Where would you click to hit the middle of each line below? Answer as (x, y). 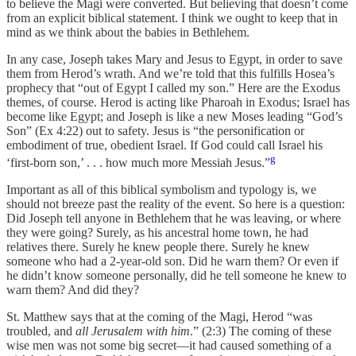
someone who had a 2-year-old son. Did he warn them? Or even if (172, 261)
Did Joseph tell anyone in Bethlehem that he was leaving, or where (174, 219)
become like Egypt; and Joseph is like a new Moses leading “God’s (174, 117)
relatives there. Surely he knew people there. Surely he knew (158, 247)
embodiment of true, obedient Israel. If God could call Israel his (164, 145)
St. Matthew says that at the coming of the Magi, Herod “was (159, 317)
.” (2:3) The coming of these (261, 331)
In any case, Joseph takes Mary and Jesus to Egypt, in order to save (174, 60)
